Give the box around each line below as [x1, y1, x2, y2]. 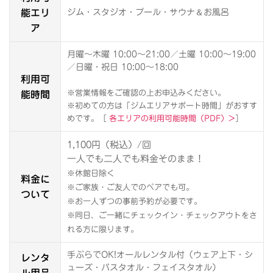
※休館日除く [67, 169, 115, 178]
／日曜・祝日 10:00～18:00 [67, 63, 179, 72]
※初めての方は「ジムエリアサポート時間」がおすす [67, 102, 257, 110]
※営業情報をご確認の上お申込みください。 [67, 89, 225, 97]
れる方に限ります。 [67, 225, 138, 234]
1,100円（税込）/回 [67, 140, 151, 150]
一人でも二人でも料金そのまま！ [67, 154, 204, 164]
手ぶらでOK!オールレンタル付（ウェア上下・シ [67, 250, 253, 260]
